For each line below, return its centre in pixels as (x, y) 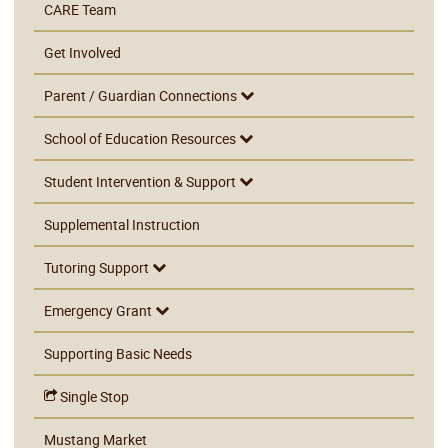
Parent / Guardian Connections (142, 95)
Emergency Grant (100, 310)
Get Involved (83, 52)
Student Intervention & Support (142, 181)
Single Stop (93, 396)
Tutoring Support (98, 267)
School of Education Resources (142, 138)
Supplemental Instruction (122, 224)
